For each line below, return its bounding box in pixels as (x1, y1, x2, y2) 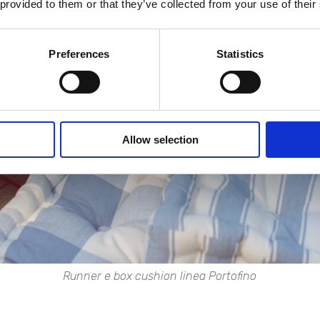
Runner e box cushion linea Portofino (63, 269, 257, 284)
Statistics (216, 47, 264, 60)
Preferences (49, 47, 110, 60)
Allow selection (121, 133, 199, 146)
